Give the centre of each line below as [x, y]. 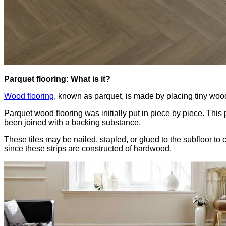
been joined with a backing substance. [72, 122]
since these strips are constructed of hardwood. [88, 148]
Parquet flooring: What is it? [57, 79]
